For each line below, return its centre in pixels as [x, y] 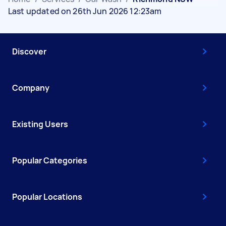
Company [31, 88]
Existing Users [40, 124]
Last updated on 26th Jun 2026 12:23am [85, 11]
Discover [29, 51]
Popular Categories [50, 160]
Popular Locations [47, 196]
